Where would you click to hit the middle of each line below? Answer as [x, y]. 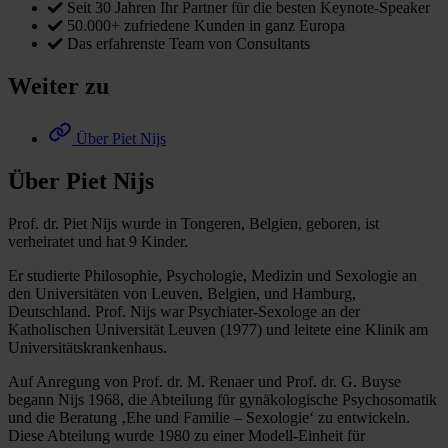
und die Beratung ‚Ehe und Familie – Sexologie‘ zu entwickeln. [209, 417]
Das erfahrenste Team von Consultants [188, 44]
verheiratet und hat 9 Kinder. [98, 241]
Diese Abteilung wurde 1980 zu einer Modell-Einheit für [186, 435]
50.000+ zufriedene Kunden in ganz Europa [206, 26]
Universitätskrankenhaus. [87, 347]
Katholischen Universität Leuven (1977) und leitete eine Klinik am [218, 329]
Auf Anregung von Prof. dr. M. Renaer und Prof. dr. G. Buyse [204, 381]
